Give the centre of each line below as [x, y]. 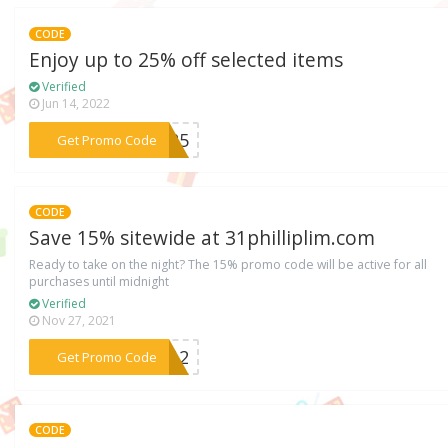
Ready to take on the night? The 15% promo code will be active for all [228, 265]
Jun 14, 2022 [75, 103]
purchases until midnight [99, 282]
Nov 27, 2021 [78, 321]
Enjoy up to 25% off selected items [186, 59]
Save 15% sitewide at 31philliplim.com [202, 238]
